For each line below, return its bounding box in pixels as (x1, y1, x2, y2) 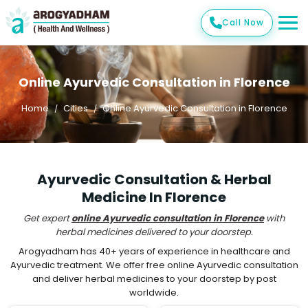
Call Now (222, 16, 264, 28)
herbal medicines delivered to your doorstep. (55, 225, 253, 239)
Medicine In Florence (82, 188, 226, 207)
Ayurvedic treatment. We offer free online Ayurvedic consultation (10, 258, 298, 272)
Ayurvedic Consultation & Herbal (36, 170, 272, 189)
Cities (63, 102, 88, 115)
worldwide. (129, 286, 179, 299)
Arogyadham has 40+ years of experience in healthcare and (18, 245, 290, 258)
